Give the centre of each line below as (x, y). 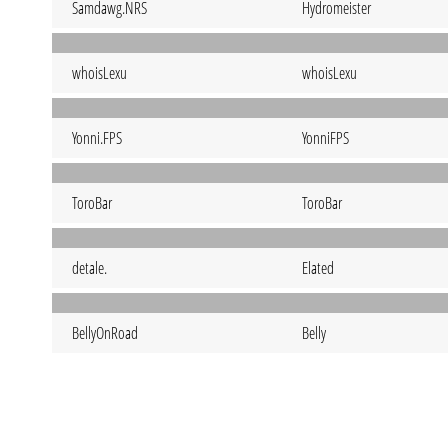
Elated (318, 268)
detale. (89, 268)
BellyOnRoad (105, 333)
